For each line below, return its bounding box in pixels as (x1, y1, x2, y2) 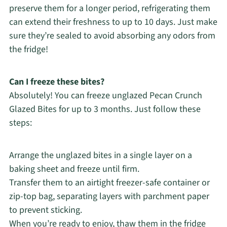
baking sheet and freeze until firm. (9, 162, 139, 175)
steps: (9, 116, 32, 129)
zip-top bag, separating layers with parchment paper (9, 190, 209, 203)
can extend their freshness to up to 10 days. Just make (9, 15, 217, 28)
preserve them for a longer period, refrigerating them (9, 2, 210, 15)
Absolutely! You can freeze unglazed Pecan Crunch (9, 89, 202, 102)
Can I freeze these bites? (9, 75, 104, 88)
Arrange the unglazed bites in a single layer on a (9, 148, 192, 162)
